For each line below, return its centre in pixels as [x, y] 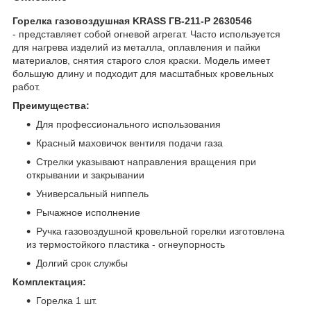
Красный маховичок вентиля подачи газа [129, 143]
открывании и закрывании [85, 175]
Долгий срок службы [82, 263]
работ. [26, 86]
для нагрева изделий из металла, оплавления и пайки [136, 47]
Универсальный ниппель [92, 193]
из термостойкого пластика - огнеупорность [126, 244]
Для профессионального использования [128, 124]
